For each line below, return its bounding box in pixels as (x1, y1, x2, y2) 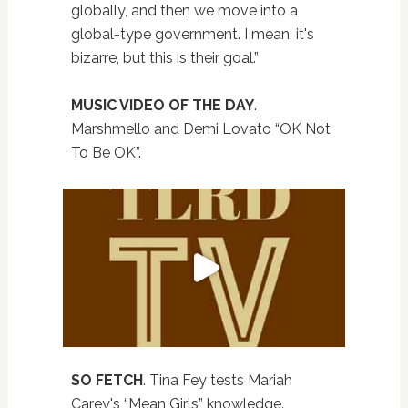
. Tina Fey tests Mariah (142, 372, 292, 390)
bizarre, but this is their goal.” (70, 48, 259, 66)
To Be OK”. (70, 143, 141, 161)
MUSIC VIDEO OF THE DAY (70, 96, 254, 114)
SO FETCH (70, 372, 143, 390)
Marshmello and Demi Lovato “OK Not (70, 119, 331, 138)
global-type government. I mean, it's (70, 25, 314, 43)
